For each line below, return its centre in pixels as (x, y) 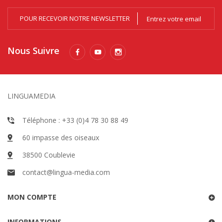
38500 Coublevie (49, 155)
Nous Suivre (33, 51)
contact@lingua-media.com (66, 172)
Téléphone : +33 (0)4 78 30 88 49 (75, 120)
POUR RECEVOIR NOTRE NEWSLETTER (75, 19)
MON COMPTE (32, 197)
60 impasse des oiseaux (61, 138)
